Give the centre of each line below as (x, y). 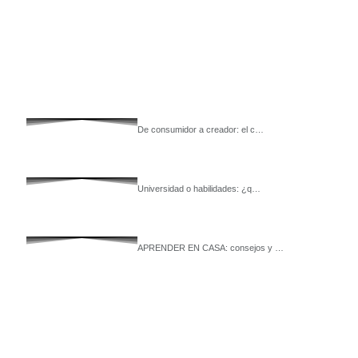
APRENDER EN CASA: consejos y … (211, 248)
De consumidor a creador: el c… (201, 129)
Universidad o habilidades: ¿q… (199, 189)
